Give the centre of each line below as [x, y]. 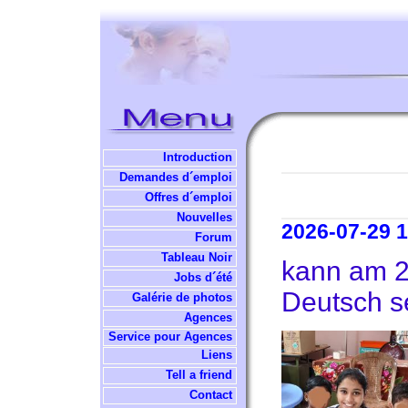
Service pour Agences [172, 337]
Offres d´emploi [190, 197]
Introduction [199, 157]
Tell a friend [201, 375]
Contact [213, 395]
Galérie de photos [184, 297]
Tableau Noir [197, 257]
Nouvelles [206, 217]
